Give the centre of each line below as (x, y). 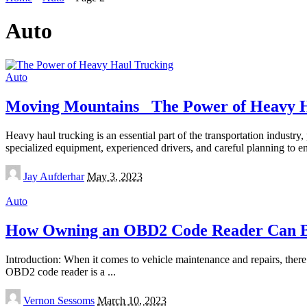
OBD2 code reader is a (57, 271)
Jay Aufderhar (54, 176)
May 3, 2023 (115, 176)
